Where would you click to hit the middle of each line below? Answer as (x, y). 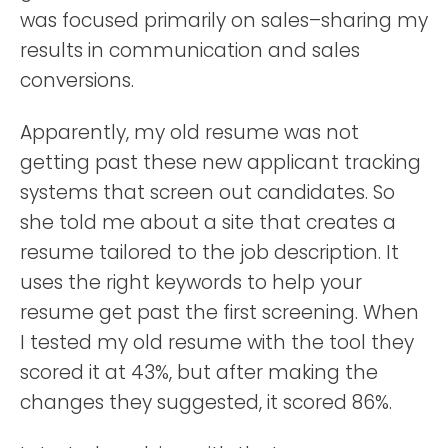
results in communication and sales (190, 50)
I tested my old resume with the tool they (217, 342)
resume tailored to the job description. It (209, 252)
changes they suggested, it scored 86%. (206, 402)
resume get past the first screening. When (219, 312)
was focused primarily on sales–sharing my (224, 20)
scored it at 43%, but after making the (199, 372)
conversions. (77, 80)
